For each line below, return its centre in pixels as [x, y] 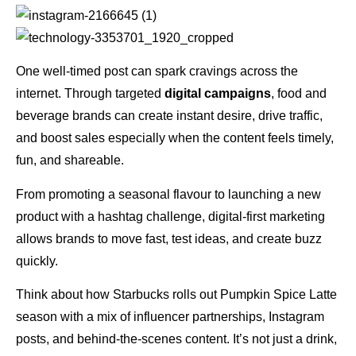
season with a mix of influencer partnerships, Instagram [170, 317]
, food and [299, 94]
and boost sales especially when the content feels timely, [175, 138]
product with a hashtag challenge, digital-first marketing [170, 216]
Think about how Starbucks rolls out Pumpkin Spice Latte [176, 295]
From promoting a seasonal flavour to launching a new [168, 194]
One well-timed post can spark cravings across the [157, 72]
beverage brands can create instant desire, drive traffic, [169, 116]
